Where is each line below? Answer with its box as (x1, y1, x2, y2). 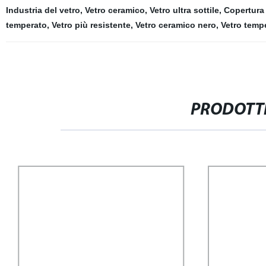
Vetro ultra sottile (149, 5, 219, 15)
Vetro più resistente (51, 20, 131, 30)
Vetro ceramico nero (135, 20, 216, 30)
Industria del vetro (5, 5, 80, 15)
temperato (5, 20, 47, 30)
